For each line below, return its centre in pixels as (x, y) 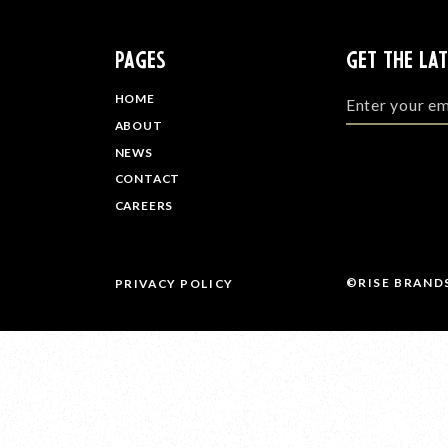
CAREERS (144, 206)
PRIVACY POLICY (174, 283)
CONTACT (147, 179)
